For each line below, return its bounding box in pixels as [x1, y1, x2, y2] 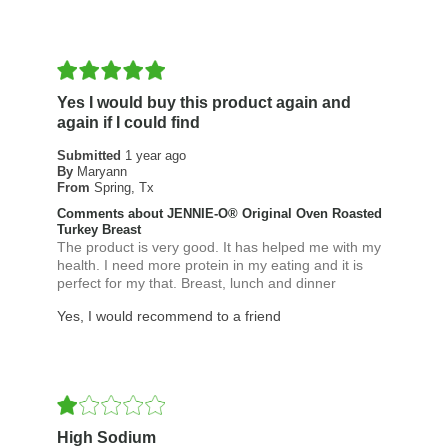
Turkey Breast [56, 222, 141, 238]
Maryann [76, 164, 127, 180]
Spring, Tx [93, 180, 154, 196]
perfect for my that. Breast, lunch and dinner [56, 275, 336, 292]
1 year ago [124, 148, 186, 164]
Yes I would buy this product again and [56, 94, 351, 112]
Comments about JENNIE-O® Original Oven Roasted [56, 206, 382, 222]
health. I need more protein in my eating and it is [56, 257, 363, 274]
